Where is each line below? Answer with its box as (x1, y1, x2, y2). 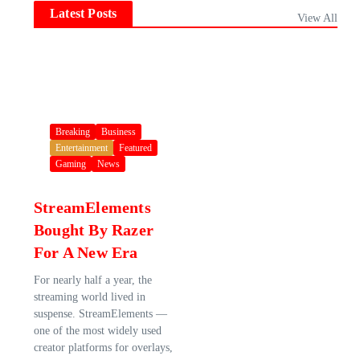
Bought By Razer (34, 220, 153, 239)
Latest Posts (50, 6, 117, 20)
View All (297, 11, 337, 24)
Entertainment (55, 141, 108, 153)
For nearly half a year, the (34, 273, 152, 286)
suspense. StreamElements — (34, 307, 167, 320)
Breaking (55, 125, 90, 137)
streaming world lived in (34, 290, 145, 303)
